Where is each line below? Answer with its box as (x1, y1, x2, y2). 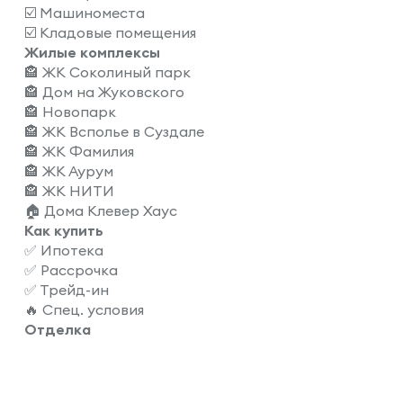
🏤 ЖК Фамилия (24, 142, 134, 160)
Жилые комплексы (24, 43, 160, 61)
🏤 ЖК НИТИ (24, 182, 114, 200)
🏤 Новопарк (24, 103, 116, 121)
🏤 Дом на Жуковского (24, 83, 184, 101)
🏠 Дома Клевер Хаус (24, 201, 177, 219)
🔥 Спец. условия (24, 300, 144, 318)
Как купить (24, 221, 103, 239)
